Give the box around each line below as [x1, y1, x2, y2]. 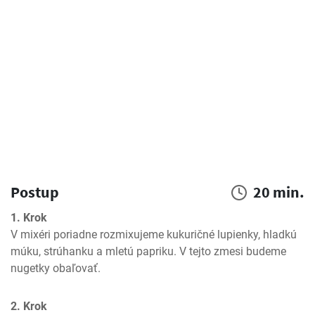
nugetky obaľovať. [11, 262, 101, 275]
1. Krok [11, 211, 47, 224]
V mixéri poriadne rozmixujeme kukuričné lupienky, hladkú [11, 228, 297, 241]
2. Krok [11, 300, 47, 313]
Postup [11, 182, 59, 202]
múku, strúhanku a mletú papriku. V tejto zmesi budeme [11, 245, 286, 258]
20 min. [253, 182, 304, 202]
